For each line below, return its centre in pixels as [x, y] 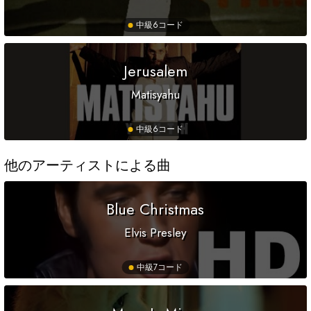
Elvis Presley [155, 233]
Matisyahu [155, 95]
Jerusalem [155, 71]
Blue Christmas [155, 209]
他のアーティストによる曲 [87, 166]
